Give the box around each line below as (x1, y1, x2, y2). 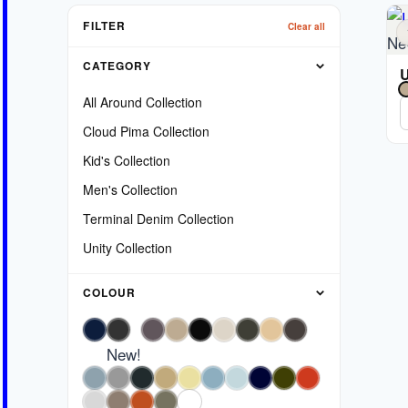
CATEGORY (83, 57, 152, 74)
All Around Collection (83, 93, 203, 111)
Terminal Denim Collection (83, 209, 235, 228)
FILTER (83, 17, 127, 34)
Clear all (288, 19, 326, 33)
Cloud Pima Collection (83, 122, 210, 140)
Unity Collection (83, 239, 173, 257)
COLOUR (83, 284, 137, 301)
